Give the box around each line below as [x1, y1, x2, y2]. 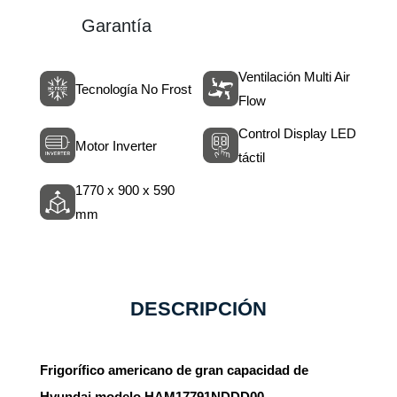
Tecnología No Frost [74, 81, 191, 97]
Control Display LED [237, 126, 356, 141]
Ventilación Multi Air [237, 69, 350, 84]
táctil [237, 150, 265, 165]
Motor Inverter [74, 137, 157, 153]
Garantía [81, 16, 152, 35]
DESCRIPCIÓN [129, 298, 267, 320]
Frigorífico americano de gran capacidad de [39, 362, 308, 378]
